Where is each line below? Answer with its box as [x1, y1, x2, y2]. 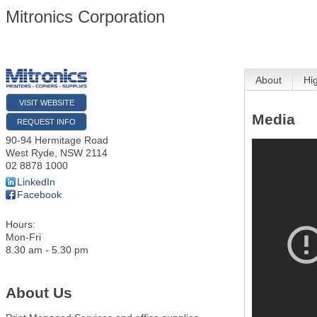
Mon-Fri [6, 231, 41, 243]
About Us [6, 284, 72, 301]
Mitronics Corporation [6, 7, 165, 26]
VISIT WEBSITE [18, 98, 74, 108]
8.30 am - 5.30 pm [6, 244, 88, 256]
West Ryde [6, 147, 54, 159]
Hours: [6, 219, 35, 231]
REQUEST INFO [17, 117, 76, 127]
